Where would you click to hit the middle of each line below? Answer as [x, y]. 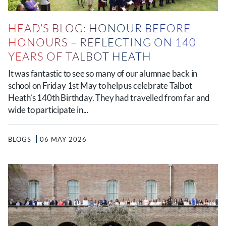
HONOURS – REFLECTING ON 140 [102, 42]
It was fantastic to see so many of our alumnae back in [103, 73]
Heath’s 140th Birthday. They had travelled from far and [109, 98]
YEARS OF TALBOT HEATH [80, 56]
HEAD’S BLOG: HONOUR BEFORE [99, 28]
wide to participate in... [49, 110]
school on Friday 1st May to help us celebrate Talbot [100, 86]
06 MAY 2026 [63, 139]
